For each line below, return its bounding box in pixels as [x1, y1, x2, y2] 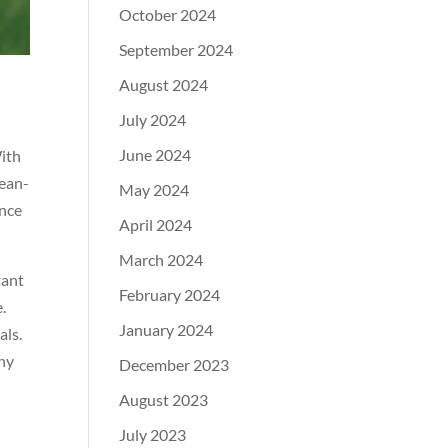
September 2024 [119, 40, 234, 59]
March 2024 [119, 250, 204, 269]
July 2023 [119, 425, 187, 444]
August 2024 [119, 75, 209, 94]
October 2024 [119, 5, 217, 24]
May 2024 [119, 180, 190, 199]
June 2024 [119, 145, 192, 164]
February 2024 [119, 285, 221, 304]
